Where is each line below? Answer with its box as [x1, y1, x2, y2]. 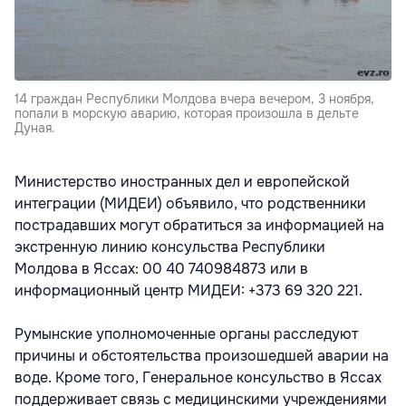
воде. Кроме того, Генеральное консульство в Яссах [14, 368, 382, 388]
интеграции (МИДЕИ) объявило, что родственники [14, 194, 366, 214]
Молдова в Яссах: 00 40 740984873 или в [14, 259, 308, 279]
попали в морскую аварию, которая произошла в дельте [14, 105, 359, 122]
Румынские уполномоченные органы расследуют [14, 324, 358, 344]
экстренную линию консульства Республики [14, 237, 325, 257]
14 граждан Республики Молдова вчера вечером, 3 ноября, [14, 91, 374, 108]
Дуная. [14, 120, 55, 137]
